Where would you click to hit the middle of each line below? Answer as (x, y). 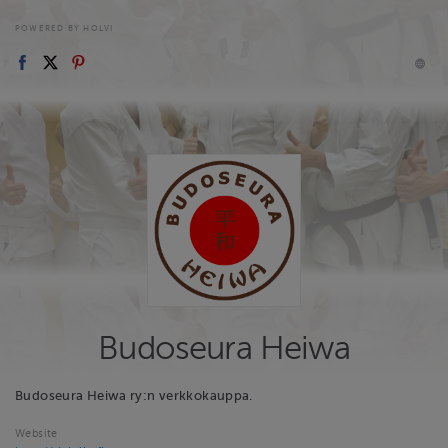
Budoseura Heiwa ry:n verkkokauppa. (134, 396)
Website (36, 434)
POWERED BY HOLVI (64, 28)
